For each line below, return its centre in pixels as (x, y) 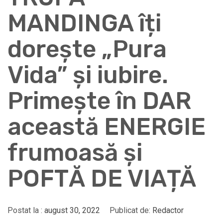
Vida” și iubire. (88, 75)
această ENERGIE (107, 127)
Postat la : (26, 211)
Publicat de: (130, 211)
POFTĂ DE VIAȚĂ (102, 179)
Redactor (168, 211)
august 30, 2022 (72, 211)
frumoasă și (75, 153)
